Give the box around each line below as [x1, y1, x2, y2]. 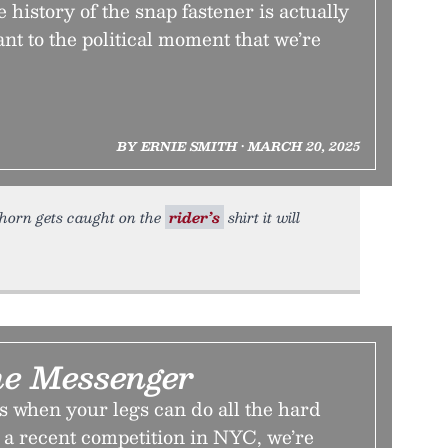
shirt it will [224, 205, 300, 229]
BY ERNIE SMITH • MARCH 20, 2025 [116, 136, 360, 156]
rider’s [169, 205, 220, 229]
